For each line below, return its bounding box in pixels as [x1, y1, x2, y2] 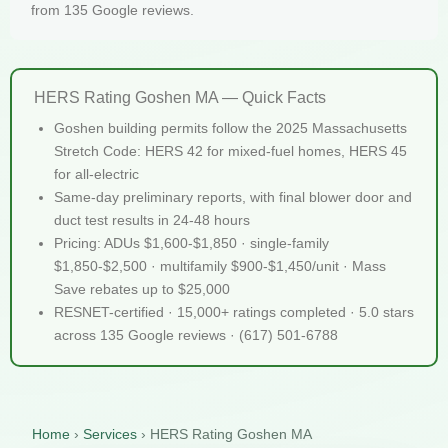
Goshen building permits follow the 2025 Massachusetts [54, 119, 407, 136]
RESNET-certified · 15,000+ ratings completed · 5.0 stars [54, 303, 414, 320]
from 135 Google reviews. [31, 2, 194, 19]
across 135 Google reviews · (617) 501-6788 [54, 326, 338, 343]
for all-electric [54, 165, 139, 182]
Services [83, 425, 137, 442]
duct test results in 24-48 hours [54, 211, 250, 228]
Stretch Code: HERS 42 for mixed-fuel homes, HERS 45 [54, 142, 407, 159]
